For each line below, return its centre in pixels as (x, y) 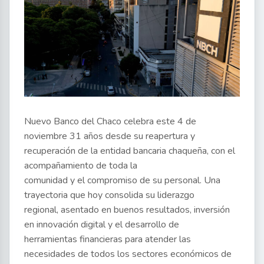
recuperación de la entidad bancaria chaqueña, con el (130, 151)
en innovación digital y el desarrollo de (102, 225)
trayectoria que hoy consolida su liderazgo (109, 195)
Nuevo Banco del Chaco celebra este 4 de (110, 122)
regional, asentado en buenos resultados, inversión (127, 210)
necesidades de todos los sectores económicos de (128, 254)
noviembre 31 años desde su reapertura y (110, 136)
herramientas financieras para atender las (108, 240)
